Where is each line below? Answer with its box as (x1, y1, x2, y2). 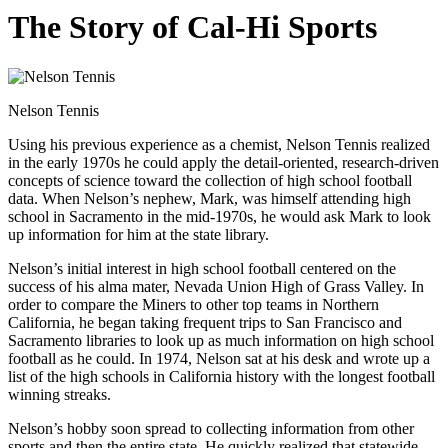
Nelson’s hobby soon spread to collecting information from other (8, 419, 414, 437)
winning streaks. (8, 385, 111, 403)
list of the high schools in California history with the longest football (8, 367, 435, 385)
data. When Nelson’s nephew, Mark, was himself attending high (8, 189, 411, 207)
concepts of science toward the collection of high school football (8, 171, 412, 189)
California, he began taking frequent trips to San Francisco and (8, 313, 402, 331)
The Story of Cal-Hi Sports (8, 9, 377, 46)
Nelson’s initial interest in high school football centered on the (8, 259, 396, 277)
